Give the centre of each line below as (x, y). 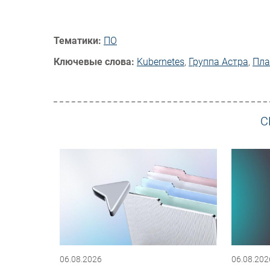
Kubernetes (161, 62)
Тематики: (77, 41)
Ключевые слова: (94, 62)
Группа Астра (218, 62)
